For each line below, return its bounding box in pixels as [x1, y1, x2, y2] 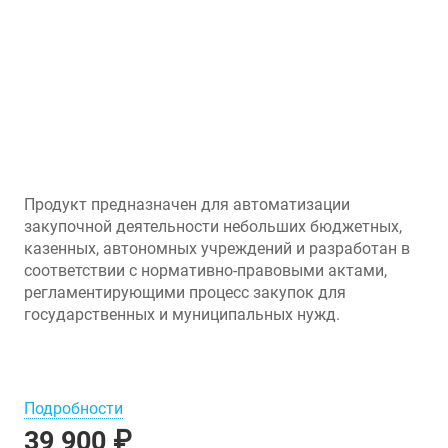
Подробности [24, 399, 123, 419]
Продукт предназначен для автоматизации [24, 195, 350, 215]
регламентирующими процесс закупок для [24, 283, 346, 303]
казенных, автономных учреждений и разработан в [24, 239, 410, 259]
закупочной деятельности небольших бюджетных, [24, 217, 402, 237]
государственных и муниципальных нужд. [24, 305, 340, 325]
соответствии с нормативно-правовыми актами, [24, 261, 387, 281]
